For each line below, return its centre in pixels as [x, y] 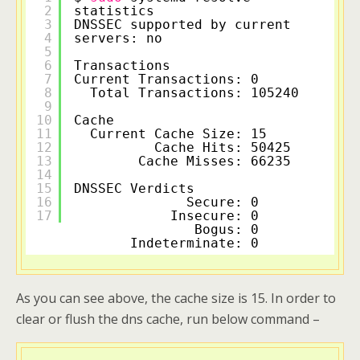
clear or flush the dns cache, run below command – [168, 319]
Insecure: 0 [235, 215]
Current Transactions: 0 [186, 79]
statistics [114, 10]
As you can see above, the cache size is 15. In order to [176, 298]
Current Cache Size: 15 [198, 133]
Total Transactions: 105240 [194, 92]
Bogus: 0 [247, 229]
